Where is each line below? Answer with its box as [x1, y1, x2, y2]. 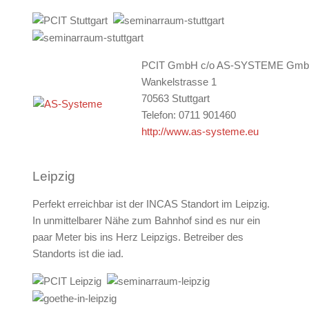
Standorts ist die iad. [32, 248, 123, 260]
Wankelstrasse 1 [141, 76, 217, 88]
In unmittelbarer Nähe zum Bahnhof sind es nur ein [32, 215, 260, 227]
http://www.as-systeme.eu [141, 126, 259, 138]
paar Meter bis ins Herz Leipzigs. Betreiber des [32, 231, 243, 243]
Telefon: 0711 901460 [141, 109, 236, 121]
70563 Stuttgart [141, 92, 210, 105]
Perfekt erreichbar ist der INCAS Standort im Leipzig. [32, 198, 270, 210]
